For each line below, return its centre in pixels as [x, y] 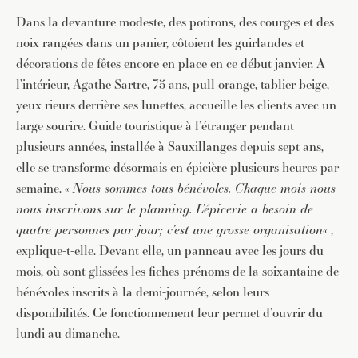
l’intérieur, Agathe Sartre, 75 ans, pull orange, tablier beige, [173, 84]
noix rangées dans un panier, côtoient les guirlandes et [160, 43]
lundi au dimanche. [68, 334]
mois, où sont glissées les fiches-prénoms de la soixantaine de [177, 271]
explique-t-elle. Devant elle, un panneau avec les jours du [170, 251]
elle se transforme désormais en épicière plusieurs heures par [177, 167]
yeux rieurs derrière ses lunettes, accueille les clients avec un [176, 105]
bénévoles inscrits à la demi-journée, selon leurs [143, 292]
